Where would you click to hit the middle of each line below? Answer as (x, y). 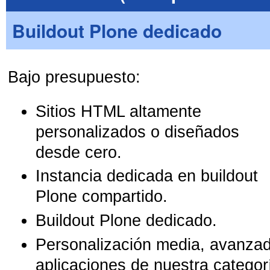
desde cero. (79, 152)
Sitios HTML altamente (119, 111)
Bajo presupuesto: (74, 77)
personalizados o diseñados (138, 132)
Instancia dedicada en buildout (147, 176)
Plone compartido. (102, 197)
